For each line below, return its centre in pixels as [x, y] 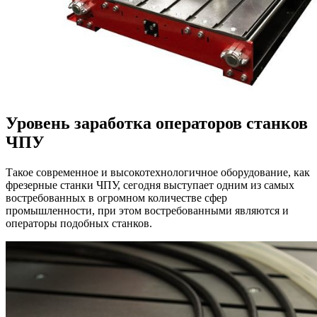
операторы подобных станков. [79, 224]
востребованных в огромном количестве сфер [116, 198]
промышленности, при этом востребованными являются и [147, 211]
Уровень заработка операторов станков [157, 123]
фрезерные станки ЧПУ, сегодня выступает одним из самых [150, 185]
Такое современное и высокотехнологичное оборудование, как [158, 173]
